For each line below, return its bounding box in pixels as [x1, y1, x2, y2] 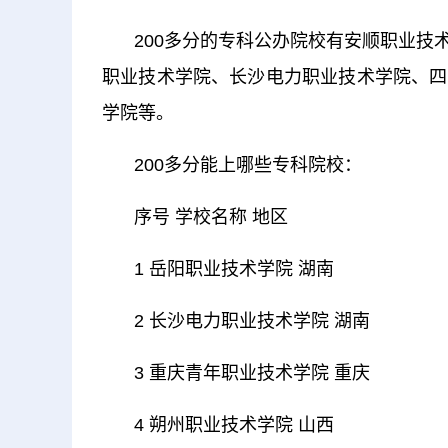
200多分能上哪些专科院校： [134, 155, 362, 175]
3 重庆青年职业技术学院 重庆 [134, 363, 370, 383]
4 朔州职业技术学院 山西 [134, 415, 334, 435]
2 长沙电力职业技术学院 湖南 [134, 311, 370, 331]
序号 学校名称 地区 [134, 207, 288, 227]
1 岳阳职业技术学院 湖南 [134, 259, 334, 279]
